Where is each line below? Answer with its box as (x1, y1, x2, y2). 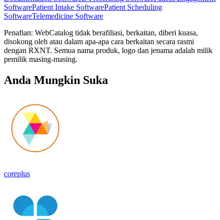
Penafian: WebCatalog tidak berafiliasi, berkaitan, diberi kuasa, (4, 28, 198, 37)
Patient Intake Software (32, 2, 104, 11)
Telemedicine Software (32, 11, 103, 20)
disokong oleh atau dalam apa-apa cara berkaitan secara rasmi (4, 37, 194, 46)
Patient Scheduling (104, 2, 162, 11)
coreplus (4, 169, 30, 178)
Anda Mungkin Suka (4, 73, 108, 86)
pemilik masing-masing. (4, 55, 78, 63)
